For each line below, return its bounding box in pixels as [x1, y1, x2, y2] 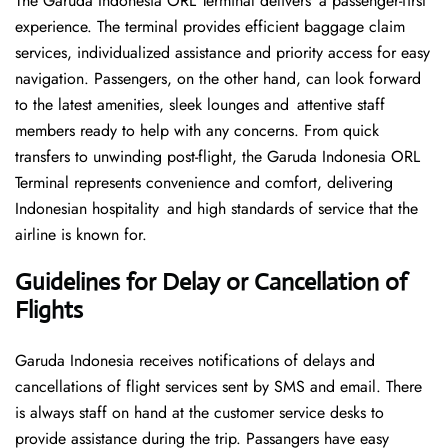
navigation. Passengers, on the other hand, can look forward [15, 67, 421, 91]
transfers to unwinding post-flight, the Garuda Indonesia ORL [15, 145, 420, 169]
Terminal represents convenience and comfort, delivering [15, 171, 393, 195]
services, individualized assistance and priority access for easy [15, 41, 430, 65]
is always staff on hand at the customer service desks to [15, 401, 384, 425]
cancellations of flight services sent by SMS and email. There [15, 375, 422, 399]
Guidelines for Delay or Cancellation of [15, 267, 407, 298]
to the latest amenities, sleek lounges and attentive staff [15, 93, 385, 117]
